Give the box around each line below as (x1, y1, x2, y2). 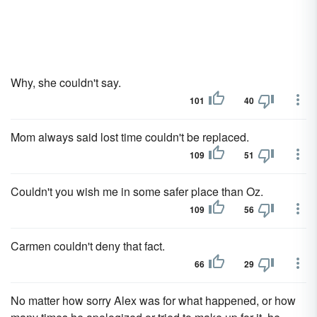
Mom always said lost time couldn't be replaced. (11, 129, 249, 145)
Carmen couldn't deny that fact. (11, 238, 165, 254)
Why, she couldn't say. (11, 74, 121, 91)
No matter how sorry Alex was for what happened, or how (11, 292, 296, 309)
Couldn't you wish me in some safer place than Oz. (11, 183, 263, 200)
